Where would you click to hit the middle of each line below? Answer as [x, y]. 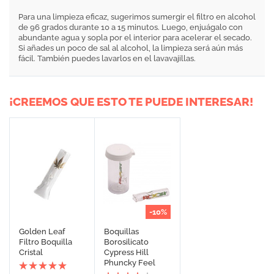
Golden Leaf [42, 231]
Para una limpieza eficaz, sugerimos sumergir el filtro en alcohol [137, 17]
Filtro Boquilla [46, 242]
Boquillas [122, 231]
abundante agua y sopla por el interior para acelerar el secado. [135, 37]
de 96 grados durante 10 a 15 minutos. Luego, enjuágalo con [131, 27]
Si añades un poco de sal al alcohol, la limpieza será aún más [131, 48]
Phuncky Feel [130, 262]
